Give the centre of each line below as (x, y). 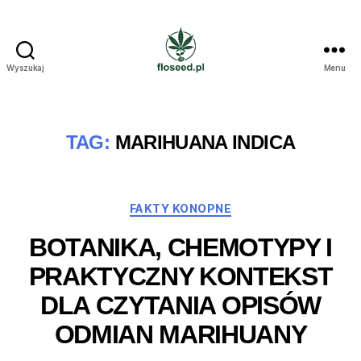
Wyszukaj (25, 68)
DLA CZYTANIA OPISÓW (180, 305)
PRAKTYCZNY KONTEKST (180, 276)
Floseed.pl (214, 81)
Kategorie (212, 205)
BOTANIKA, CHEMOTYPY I (180, 247)
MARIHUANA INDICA (205, 142)
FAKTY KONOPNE (180, 208)
